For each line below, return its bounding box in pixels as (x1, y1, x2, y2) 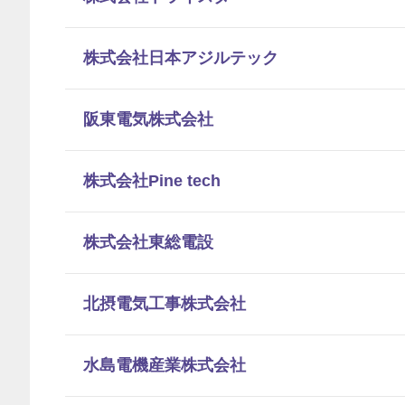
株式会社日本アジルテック (83, 49, 278, 67)
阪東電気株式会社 (83, 110, 213, 128)
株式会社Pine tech (83, 172, 221, 190)
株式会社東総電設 (83, 233, 213, 251)
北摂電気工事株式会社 (83, 295, 246, 313)
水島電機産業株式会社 (83, 356, 246, 374)
